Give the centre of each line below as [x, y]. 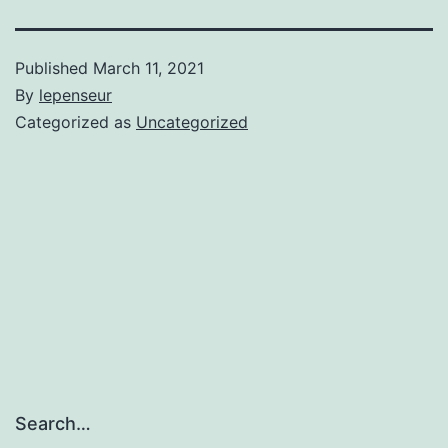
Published [54, 68]
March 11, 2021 [148, 68]
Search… [53, 424]
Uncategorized [192, 122]
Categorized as [75, 122]
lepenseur [75, 95]
